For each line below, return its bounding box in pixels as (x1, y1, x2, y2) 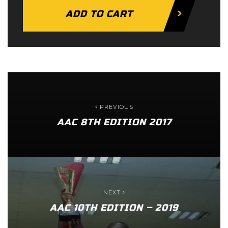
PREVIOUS (97, 103, 133, 111)
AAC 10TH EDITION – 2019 (50, 202, 178, 213)
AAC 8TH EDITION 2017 (56, 117, 172, 128)
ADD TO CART (66, 8, 133, 19)
